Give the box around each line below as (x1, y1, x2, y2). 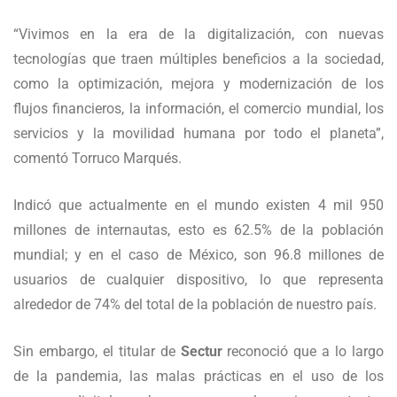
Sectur (180, 343, 222, 361)
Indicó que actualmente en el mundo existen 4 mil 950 (13, 197, 384, 214)
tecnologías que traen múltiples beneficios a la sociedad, (13, 51, 384, 68)
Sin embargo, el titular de (13, 343, 181, 361)
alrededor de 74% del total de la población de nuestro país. (13, 296, 377, 314)
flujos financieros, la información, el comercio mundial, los (13, 100, 384, 118)
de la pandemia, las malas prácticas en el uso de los (13, 368, 384, 385)
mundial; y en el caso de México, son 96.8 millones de (13, 246, 384, 264)
